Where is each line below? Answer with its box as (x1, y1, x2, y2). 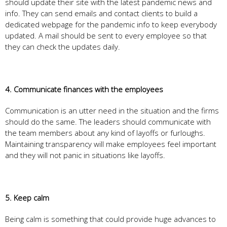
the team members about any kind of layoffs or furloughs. (5, 127, 205, 138)
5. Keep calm (5, 192, 51, 203)
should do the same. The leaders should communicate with (5, 116, 211, 127)
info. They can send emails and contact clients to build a (5, 8, 198, 18)
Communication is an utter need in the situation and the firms (5, 105, 219, 116)
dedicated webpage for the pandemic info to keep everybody (5, 19, 217, 29)
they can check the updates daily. (5, 41, 122, 52)
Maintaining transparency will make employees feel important (5, 138, 216, 149)
